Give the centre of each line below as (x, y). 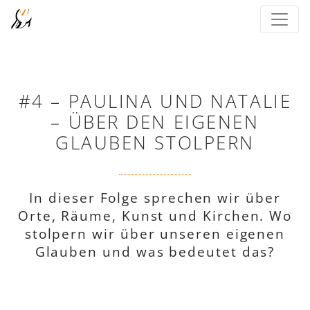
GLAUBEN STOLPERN (155, 143)
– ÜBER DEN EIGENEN (155, 122)
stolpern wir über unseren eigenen (155, 234)
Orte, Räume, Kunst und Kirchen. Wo (155, 216)
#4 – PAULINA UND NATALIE (155, 101)
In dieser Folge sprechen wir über (155, 198)
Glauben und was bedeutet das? (155, 252)
